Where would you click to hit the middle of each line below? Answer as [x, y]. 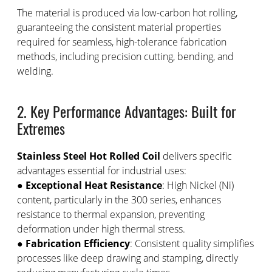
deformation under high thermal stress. [101, 229]
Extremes [41, 128]
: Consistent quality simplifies [192, 243]
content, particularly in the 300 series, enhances [119, 200]
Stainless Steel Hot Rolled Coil [90, 156]
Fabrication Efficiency [77, 243]
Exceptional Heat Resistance [93, 185]
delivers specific [197, 156]
